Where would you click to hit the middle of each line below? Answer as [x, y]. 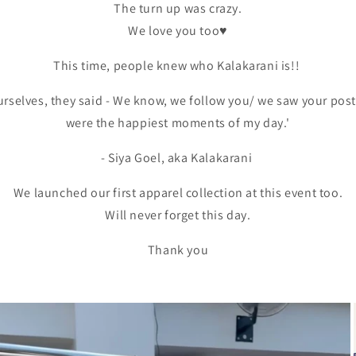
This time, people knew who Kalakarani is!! [178, 66]
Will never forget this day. [178, 215]
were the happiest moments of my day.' [178, 123]
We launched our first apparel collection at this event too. [178, 193]
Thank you [178, 250]
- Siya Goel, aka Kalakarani [178, 158]
